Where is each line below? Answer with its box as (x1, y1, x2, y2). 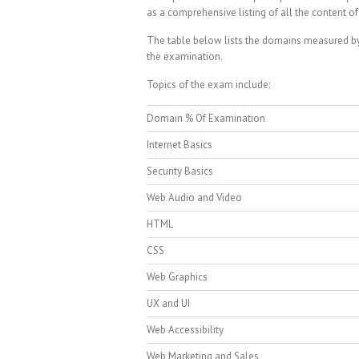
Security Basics (147, 164, 213, 178)
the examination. (147, 50, 223, 63)
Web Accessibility (147, 323, 224, 337)
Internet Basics (147, 138, 212, 151)
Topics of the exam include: (147, 78, 270, 91)
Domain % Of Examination (147, 111, 265, 125)
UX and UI (147, 296, 190, 310)
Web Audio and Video (147, 191, 242, 204)
